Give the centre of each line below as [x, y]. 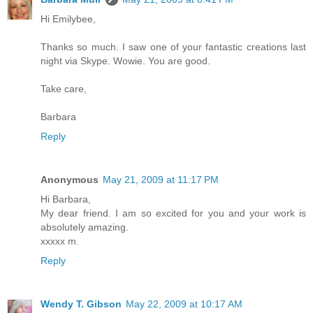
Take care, [64, 89]
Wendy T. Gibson [81, 304]
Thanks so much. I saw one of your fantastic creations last [173, 47]
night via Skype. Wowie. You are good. [125, 61]
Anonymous [70, 180]
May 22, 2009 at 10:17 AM [184, 304]
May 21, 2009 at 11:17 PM [161, 180]
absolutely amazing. [85, 227]
